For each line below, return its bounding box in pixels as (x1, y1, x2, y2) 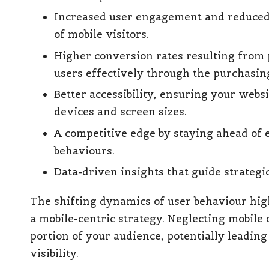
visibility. (30, 246, 79, 260)
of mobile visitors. (54, 28, 149, 41)
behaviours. (54, 144, 115, 157)
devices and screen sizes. (54, 105, 187, 119)
